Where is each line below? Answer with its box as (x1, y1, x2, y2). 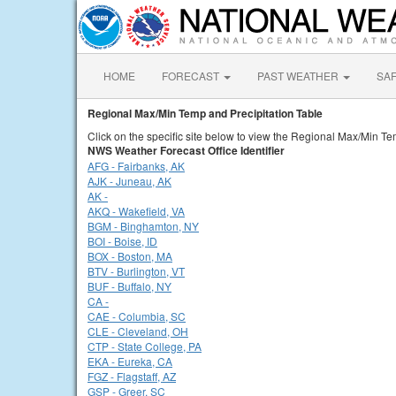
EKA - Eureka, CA (88, 354, 172, 369)
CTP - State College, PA (88, 339, 202, 354)
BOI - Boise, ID (88, 233, 157, 248)
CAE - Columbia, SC (88, 308, 186, 324)
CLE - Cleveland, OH (88, 324, 188, 339)
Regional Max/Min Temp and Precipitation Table (88, 105, 323, 121)
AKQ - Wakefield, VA (88, 203, 185, 218)
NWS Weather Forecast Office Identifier (88, 142, 285, 158)
